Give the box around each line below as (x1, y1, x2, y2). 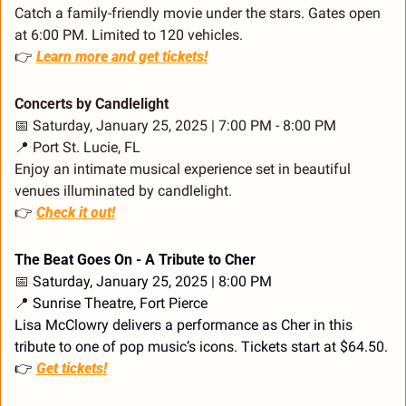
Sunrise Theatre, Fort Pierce (29, 295, 208, 313)
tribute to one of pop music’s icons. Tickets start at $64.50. (14, 338, 388, 356)
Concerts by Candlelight (14, 95, 169, 113)
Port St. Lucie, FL (29, 139, 140, 157)
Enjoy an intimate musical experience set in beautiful (14, 160, 351, 179)
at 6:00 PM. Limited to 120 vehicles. (14, 26, 243, 44)
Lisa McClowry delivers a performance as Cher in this (14, 316, 353, 334)
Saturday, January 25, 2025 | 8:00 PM (29, 273, 272, 291)
